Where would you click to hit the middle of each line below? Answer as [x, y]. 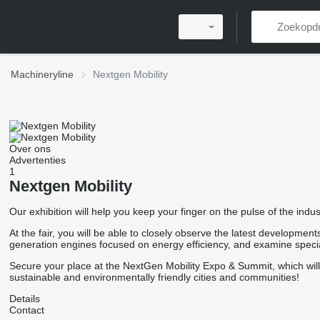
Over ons [30, 149]
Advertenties [37, 160]
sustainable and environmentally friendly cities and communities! [154, 277]
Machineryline [42, 74]
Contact [26, 310]
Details [24, 299]
